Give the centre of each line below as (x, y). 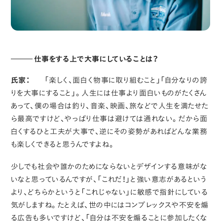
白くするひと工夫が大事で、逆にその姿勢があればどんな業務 (109, 131)
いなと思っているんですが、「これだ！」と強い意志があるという (109, 179)
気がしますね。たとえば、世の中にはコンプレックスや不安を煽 (110, 205)
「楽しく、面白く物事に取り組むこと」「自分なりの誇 (126, 80)
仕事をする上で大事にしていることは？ (96, 59)
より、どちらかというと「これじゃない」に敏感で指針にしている (109, 192)
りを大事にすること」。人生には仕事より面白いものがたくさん (109, 93)
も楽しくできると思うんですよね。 (63, 144)
